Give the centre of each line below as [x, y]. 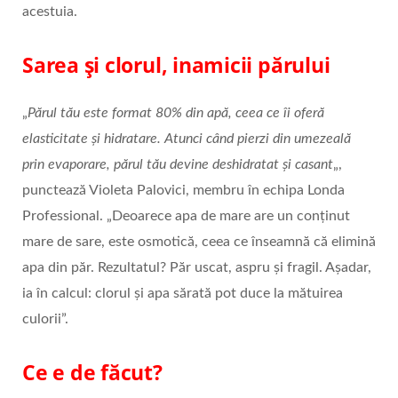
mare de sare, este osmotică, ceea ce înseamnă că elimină [199, 241]
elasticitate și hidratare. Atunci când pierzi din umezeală [187, 138]
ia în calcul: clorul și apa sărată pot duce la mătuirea [183, 293]
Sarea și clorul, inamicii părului [176, 64]
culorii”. [45, 318]
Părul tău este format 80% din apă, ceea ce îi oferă [176, 112]
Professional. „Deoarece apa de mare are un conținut [186, 215]
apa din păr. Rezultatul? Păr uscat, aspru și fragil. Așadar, [197, 267]
